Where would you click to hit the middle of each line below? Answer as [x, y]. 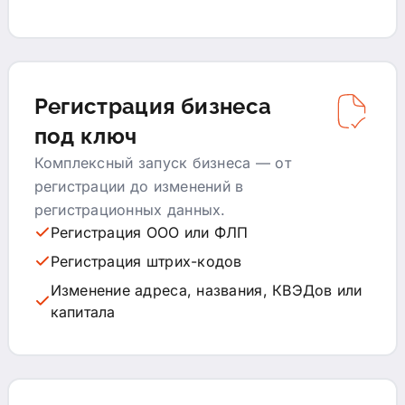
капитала [83, 311]
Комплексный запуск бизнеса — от [162, 162]
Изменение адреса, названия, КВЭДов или [206, 290]
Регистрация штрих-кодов [146, 261]
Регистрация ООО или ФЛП [149, 232]
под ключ [85, 136]
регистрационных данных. [130, 209]
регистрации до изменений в [139, 186]
